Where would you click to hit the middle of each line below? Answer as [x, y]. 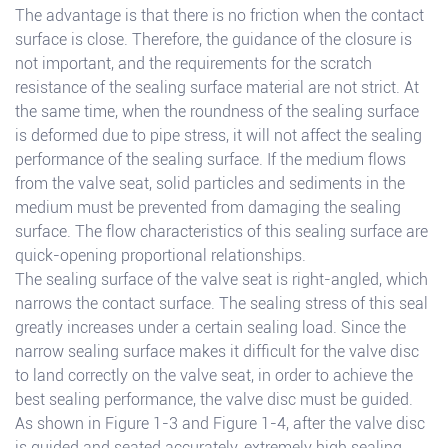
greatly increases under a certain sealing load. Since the [210, 328]
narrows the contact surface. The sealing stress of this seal [221, 304]
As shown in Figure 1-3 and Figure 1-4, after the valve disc [220, 424]
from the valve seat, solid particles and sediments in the [210, 184]
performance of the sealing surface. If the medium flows [210, 160]
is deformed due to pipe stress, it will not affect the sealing [218, 136]
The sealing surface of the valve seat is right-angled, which [221, 280]
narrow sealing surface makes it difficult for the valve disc [217, 352]
